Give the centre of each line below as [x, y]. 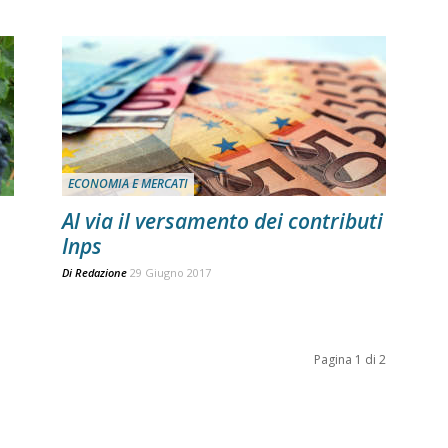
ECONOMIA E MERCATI [128, 183]
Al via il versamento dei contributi [222, 221]
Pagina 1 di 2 [350, 359]
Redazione [101, 272]
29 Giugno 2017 [170, 272]
